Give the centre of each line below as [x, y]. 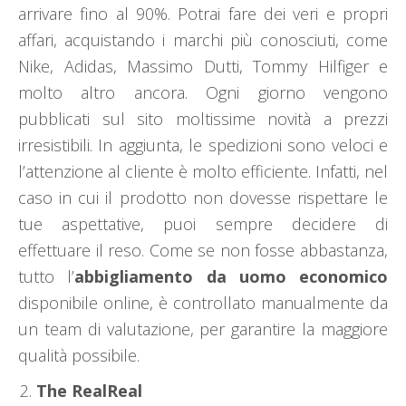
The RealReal [89, 391]
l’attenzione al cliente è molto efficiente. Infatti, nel [203, 172]
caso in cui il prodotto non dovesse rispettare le [203, 198]
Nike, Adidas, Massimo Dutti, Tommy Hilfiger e [203, 67]
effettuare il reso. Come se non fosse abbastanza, [203, 251]
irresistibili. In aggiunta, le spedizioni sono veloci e [203, 145]
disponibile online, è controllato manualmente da [203, 303]
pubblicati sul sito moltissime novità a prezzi [203, 119]
